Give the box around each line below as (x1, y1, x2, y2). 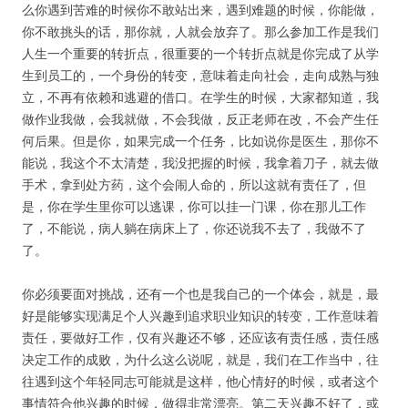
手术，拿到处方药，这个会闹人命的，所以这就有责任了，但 (22, 176, 366, 193)
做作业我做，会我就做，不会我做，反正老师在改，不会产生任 (22, 110, 379, 127)
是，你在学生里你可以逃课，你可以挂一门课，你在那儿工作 (22, 198, 366, 215)
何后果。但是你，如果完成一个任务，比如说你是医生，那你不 (22, 132, 379, 149)
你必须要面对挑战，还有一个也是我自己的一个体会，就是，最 (22, 285, 379, 302)
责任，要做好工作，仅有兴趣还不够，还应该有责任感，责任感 (22, 329, 379, 346)
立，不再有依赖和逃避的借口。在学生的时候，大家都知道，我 (22, 88, 379, 106)
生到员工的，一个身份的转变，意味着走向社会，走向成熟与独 (22, 66, 379, 84)
